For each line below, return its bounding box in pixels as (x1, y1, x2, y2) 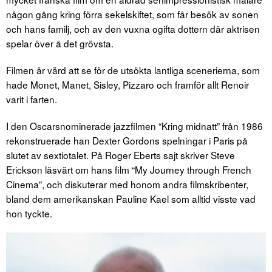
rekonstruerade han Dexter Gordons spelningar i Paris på (6, 134, 248, 148)
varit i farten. (6, 92, 57, 106)
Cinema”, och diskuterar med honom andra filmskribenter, (6, 177, 248, 191)
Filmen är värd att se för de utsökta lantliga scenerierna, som (6, 63, 260, 77)
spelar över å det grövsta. (6, 36, 114, 50)
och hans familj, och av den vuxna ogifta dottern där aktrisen (6, 22, 260, 36)
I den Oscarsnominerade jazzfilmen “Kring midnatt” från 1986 (6, 119, 263, 133)
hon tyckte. (6, 206, 52, 220)
